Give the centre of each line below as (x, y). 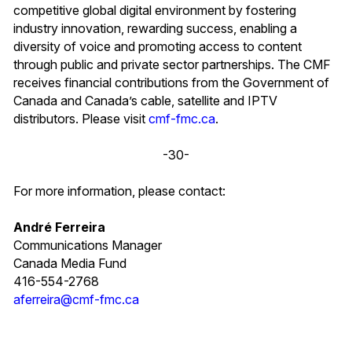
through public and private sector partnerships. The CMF (172, 64)
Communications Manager (88, 245)
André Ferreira (59, 227)
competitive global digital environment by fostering (155, 10)
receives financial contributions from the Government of (171, 82)
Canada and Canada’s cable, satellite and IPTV (145, 100)
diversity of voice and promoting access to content (158, 46)
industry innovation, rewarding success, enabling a (155, 28)
